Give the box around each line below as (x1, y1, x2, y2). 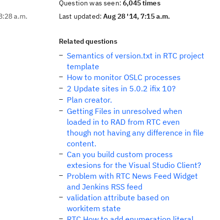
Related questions (59, 37, 117, 46)
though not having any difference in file (67, 128, 204, 137)
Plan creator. (67, 95, 112, 105)
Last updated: (59, 12, 104, 21)
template (67, 61, 99, 71)
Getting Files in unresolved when (67, 106, 182, 116)
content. (67, 138, 96, 148)
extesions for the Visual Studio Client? (67, 160, 201, 170)
